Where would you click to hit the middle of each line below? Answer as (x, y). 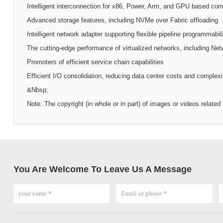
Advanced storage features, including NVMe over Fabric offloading (122, 20)
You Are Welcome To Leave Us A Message (102, 169)
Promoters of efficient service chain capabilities (95, 62)
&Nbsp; (37, 90)
